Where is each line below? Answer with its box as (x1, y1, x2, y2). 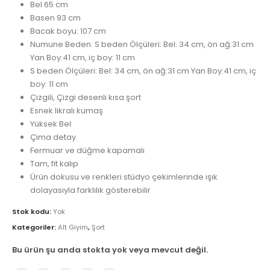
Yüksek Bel (30, 118, 71, 130)
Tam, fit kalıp (30, 157, 78, 169)
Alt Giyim (58, 222, 88, 232)
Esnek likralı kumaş (30, 104, 103, 116)
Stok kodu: (12, 207, 53, 217)
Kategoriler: (12, 222, 58, 232)
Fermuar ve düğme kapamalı (30, 144, 145, 156)
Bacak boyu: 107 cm (30, 25, 106, 37)
